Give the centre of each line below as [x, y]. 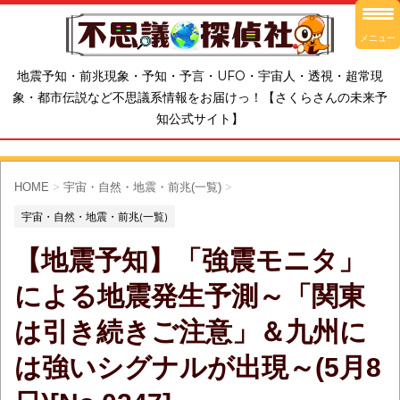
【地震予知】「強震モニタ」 [190, 261]
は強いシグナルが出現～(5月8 [198, 368]
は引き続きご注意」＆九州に [191, 332]
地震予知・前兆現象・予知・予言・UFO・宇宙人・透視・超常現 [200, 76]
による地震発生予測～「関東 [190, 296]
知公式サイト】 [200, 119]
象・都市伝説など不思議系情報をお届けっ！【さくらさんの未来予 [200, 98]
